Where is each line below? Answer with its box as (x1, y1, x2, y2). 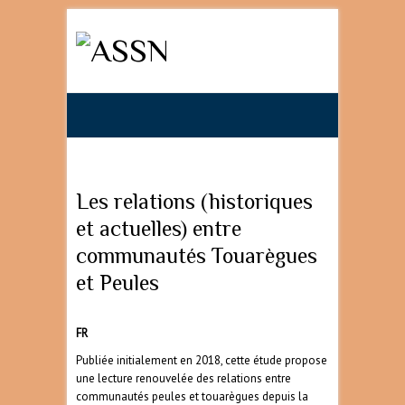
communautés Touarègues (76, 243, 317, 268)
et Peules (76, 270, 165, 295)
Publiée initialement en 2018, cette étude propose (76, 353, 327, 369)
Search (297, 39, 332, 54)
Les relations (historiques (76, 189, 313, 213)
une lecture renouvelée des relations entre (76, 371, 291, 387)
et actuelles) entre (76, 216, 241, 240)
